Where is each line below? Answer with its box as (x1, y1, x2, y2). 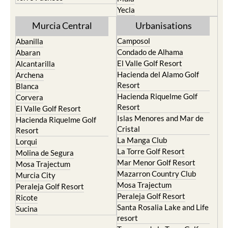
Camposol (117, 36, 150, 45)
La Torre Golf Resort (117, 147, 185, 156)
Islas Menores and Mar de (117, 113, 204, 123)
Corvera (16, 93, 43, 102)
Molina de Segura (16, 148, 74, 157)
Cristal (117, 124, 140, 133)
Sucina (16, 204, 38, 213)
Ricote (16, 193, 38, 202)
